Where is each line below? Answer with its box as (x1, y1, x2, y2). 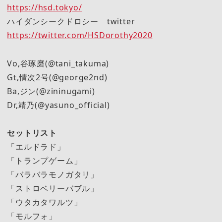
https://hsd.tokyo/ (7, 2, 82, 13)
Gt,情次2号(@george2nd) (7, 71, 108, 83)
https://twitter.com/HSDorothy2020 (7, 30, 153, 41)
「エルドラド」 (7, 141, 65, 152)
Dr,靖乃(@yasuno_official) (7, 99, 110, 111)
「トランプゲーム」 (7, 155, 82, 166)
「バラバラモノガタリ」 (7, 168, 99, 180)
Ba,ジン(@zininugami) (7, 85, 95, 97)
